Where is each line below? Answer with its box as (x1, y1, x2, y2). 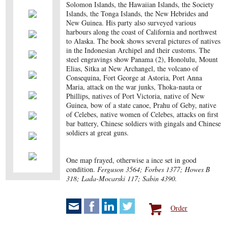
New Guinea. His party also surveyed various (66, 18, 196, 27)
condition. (66, 164, 98, 174)
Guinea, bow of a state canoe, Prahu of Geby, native (66, 100, 217, 110)
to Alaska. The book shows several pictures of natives (66, 36, 221, 46)
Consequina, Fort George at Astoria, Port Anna (66, 73, 203, 82)
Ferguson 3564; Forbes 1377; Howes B (97, 164, 211, 174)
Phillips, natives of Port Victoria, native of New (66, 91, 205, 101)
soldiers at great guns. (66, 128, 129, 137)
